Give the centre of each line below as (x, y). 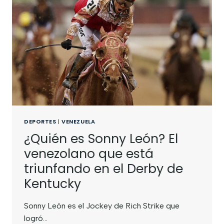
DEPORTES (40, 121)
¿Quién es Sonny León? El (101, 139)
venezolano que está (89, 154)
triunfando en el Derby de (103, 169)
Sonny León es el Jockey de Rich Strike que (102, 206)
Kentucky (52, 184)
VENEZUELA (78, 121)
